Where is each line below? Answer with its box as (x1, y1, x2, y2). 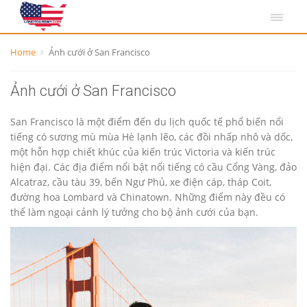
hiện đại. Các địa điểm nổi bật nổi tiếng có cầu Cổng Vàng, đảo (10, 160, 297, 173)
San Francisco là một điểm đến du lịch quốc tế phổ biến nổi (10, 115, 284, 128)
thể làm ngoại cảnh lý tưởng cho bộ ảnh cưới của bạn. (10, 206, 258, 219)
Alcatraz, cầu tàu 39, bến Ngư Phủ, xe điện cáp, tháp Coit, (10, 175, 271, 188)
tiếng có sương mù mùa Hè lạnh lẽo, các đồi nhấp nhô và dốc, (10, 130, 293, 143)
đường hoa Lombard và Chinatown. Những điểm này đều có (10, 191, 285, 204)
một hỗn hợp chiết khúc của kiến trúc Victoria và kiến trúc (10, 145, 275, 158)
